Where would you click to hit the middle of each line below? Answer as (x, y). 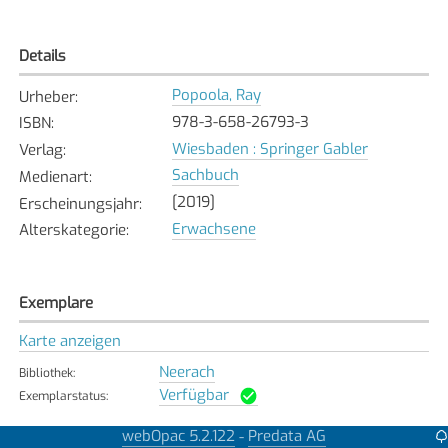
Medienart (53, 176)
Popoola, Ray (216, 95)
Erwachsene (213, 228)
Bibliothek (45, 372)
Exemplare (55, 302)
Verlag (40, 150)
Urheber (46, 96)
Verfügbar (193, 394)
